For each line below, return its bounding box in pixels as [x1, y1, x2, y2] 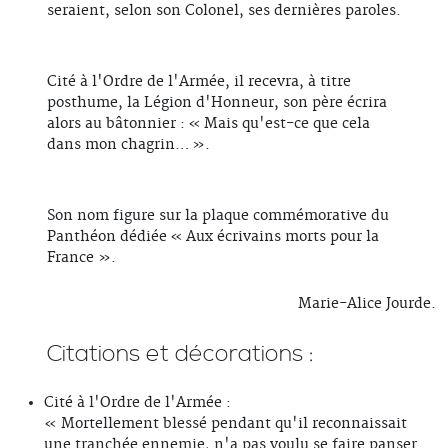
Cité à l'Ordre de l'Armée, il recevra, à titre [47, 73, 351, 92]
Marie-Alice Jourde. [298, 295, 436, 314]
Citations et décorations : [47, 339, 314, 370]
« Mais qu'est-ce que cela [188, 115, 370, 134]
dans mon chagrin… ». [47, 136, 210, 155]
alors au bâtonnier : [47, 115, 188, 134]
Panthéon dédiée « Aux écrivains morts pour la [47, 228, 379, 247]
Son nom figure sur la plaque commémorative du [47, 207, 389, 226]
